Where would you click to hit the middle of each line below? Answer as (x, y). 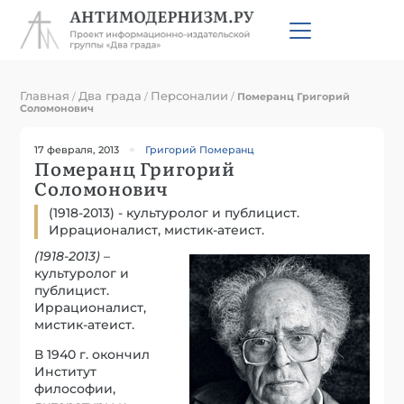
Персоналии (190, 95)
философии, (75, 388)
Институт (66, 371)
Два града (110, 95)
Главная (45, 95)
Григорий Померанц (200, 149)
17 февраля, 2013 (77, 149)
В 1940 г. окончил (92, 354)
